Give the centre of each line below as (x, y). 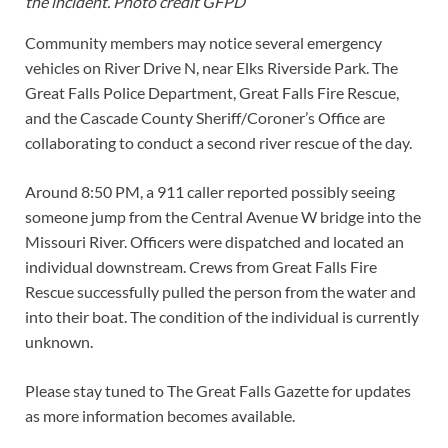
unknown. (59, 342)
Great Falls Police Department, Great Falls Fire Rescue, (212, 93)
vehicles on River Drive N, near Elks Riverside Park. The (211, 68)
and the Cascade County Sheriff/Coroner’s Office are (205, 118)
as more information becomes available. (160, 416)
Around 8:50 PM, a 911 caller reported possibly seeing (210, 192)
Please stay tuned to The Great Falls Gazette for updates (218, 391)
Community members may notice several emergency (203, 43)
